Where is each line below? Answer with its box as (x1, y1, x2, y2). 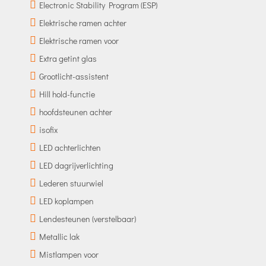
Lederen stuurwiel (39, 177, 103, 189)
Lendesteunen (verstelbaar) (39, 213, 136, 224)
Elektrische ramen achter (39, 17, 126, 28)
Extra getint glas (39, 52, 97, 64)
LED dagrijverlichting (39, 159, 113, 171)
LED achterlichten (39, 141, 101, 153)
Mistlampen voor (39, 248, 99, 260)
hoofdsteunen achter (39, 106, 112, 118)
